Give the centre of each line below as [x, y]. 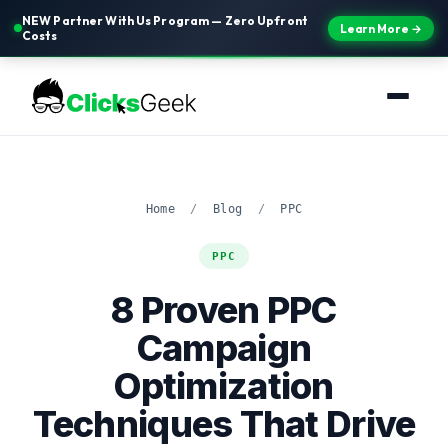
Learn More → [381, 28]
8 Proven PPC [224, 310]
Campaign [224, 348]
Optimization [224, 386]
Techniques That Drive [224, 424]
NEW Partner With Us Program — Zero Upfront [165, 20]
